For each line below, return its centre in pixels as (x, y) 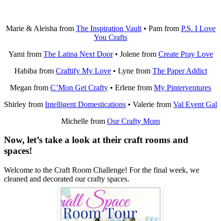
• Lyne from (131, 71)
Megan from (30, 87)
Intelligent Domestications (85, 104)
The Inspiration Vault (109, 28)
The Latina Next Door (78, 54)
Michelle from (84, 121)
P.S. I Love (198, 28)
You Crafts (110, 37)
